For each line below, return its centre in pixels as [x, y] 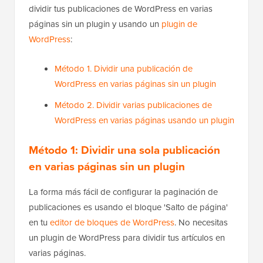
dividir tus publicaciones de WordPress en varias [121, 9]
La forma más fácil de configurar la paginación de [123, 192]
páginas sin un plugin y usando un [95, 24]
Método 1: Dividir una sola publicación [124, 150]
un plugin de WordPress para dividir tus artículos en [127, 238]
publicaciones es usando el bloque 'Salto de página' [128, 208]
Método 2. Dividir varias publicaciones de [133, 105]
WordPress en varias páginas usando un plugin [144, 121]
